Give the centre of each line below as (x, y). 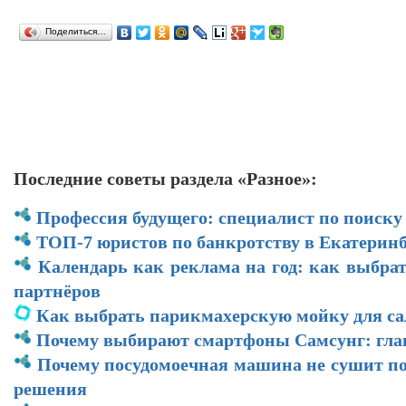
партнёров (57, 290)
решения (50, 388)
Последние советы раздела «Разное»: (165, 178)
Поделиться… (76, 31)
